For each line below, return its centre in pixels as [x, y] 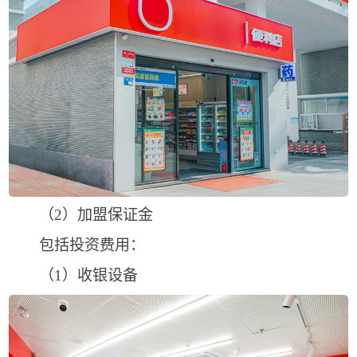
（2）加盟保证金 [80, 215]
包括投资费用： [76, 245]
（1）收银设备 [73, 276]
